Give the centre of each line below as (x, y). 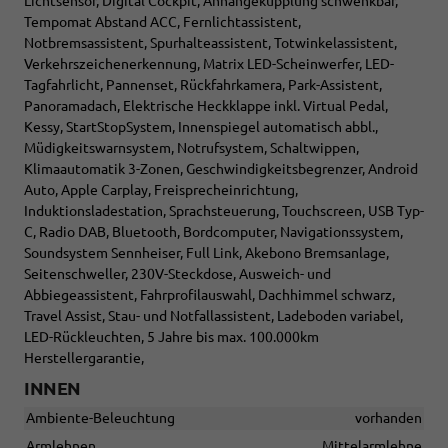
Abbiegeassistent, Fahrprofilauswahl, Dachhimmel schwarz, (209, 295)
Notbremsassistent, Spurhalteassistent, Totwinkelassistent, (210, 43)
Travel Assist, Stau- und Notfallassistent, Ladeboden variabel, (213, 316)
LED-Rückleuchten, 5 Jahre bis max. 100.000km (171, 337)
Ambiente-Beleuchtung (100, 418)
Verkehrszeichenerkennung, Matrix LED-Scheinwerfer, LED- (209, 64)
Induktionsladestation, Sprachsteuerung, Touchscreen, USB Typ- (224, 211)
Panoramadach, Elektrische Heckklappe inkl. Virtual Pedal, (206, 106)
